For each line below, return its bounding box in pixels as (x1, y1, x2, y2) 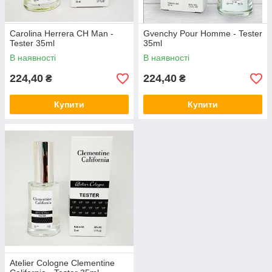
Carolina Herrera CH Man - (10, 29, 114, 38)
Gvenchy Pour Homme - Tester (143, 29, 262, 38)
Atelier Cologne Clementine (10, 258, 115, 268)
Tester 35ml (10, 38, 55, 48)
